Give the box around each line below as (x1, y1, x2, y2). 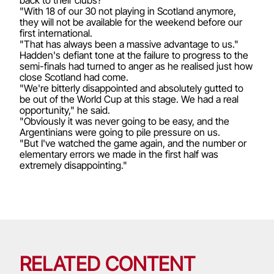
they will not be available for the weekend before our (20, 15, 242, 28)
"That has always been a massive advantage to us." (20, 37, 239, 50)
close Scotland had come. (20, 70, 128, 83)
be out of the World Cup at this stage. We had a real (20, 92, 239, 105)
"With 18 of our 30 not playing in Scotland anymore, (20, 4, 236, 17)
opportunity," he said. (20, 103, 110, 116)
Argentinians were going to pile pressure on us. (20, 125, 220, 138)
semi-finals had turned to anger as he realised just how (20, 59, 253, 72)
